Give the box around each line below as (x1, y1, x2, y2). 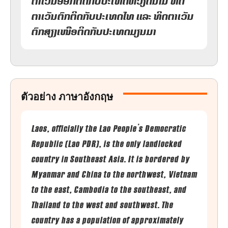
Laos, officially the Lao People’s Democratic (31, 120, 186, 136)
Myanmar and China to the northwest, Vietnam (31, 165, 197, 182)
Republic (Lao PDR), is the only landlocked (31, 135, 182, 152)
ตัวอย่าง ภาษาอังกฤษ (21, 89, 113, 103)
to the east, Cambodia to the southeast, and (31, 181, 186, 197)
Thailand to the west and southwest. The (31, 196, 173, 213)
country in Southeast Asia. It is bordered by (31, 150, 189, 167)
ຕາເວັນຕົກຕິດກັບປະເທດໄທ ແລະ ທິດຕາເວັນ (31, 8, 193, 24)
